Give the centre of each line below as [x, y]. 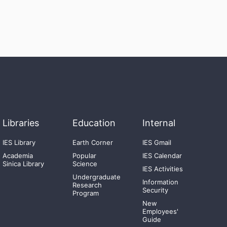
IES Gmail [157, 142]
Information [160, 182]
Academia [17, 156]
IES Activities [163, 169]
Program [85, 193]
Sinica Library [23, 164]
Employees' [160, 211]
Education [94, 123]
